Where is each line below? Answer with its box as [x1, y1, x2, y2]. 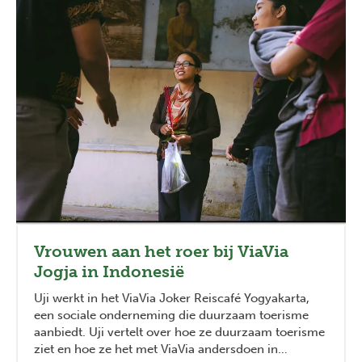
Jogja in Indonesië [34, 262, 184, 282]
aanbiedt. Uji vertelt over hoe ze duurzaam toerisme [34, 325, 325, 340]
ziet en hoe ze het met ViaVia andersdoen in [34, 342, 278, 357]
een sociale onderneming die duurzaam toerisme [34, 308, 309, 323]
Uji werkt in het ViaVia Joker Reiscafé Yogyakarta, [34, 291, 309, 306]
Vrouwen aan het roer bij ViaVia [34, 242, 288, 262]
